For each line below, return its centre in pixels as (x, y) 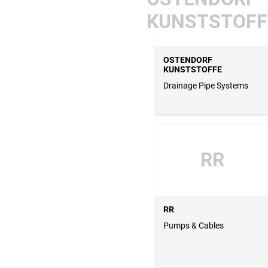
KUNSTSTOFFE (193, 70)
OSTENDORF (188, 60)
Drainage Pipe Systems (206, 86)
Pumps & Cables (194, 226)
